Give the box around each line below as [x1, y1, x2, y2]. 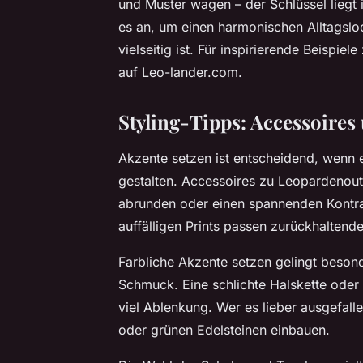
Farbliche [118, 254, 178, 271]
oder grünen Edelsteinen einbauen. [118, 322, 330, 339]
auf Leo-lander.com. [118, 64, 242, 81]
